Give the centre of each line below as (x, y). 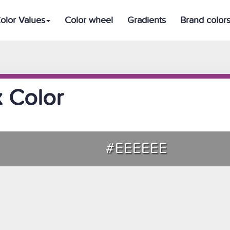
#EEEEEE (136, 149)
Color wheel (89, 20)
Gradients (147, 20)
